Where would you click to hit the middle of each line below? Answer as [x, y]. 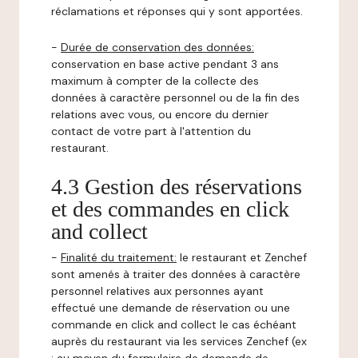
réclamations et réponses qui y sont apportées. [177, 11]
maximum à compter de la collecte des [155, 81]
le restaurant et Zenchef [242, 257]
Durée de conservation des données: [157, 47]
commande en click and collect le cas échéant [174, 324]
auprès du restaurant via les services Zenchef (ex [179, 341]
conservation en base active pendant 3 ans [165, 64]
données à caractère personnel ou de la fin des [175, 97]
